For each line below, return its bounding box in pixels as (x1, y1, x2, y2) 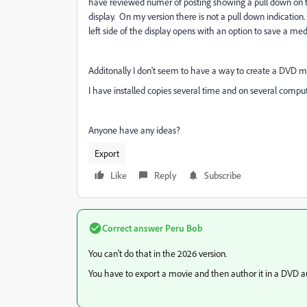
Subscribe (204, 169, 241, 181)
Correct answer (102, 222, 163, 234)
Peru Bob (163, 222, 203, 234)
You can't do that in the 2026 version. (88, 247, 227, 259)
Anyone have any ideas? (88, 124, 180, 136)
